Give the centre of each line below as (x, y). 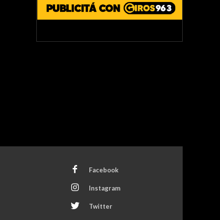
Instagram (104, 188)
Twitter (100, 206)
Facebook (103, 170)
